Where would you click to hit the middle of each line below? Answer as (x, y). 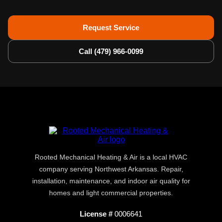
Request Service (111, 28)
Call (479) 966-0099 (111, 51)
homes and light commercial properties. (111, 193)
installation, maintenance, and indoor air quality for (111, 181)
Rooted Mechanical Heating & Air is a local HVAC (111, 157)
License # (96, 214)
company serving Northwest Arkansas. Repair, (111, 169)
